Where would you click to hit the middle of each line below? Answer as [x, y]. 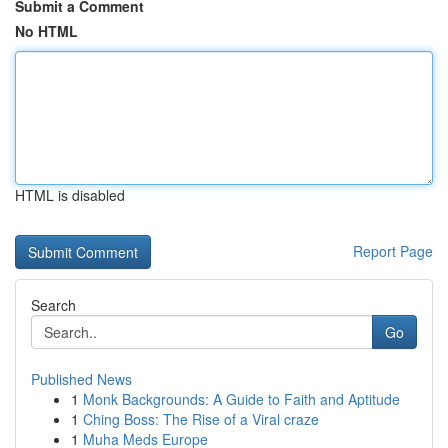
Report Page [393, 251]
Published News [81, 379]
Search [53, 305]
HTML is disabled [70, 195]
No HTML [46, 31]
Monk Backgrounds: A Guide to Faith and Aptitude [241, 399]
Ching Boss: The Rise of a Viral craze [201, 419]
